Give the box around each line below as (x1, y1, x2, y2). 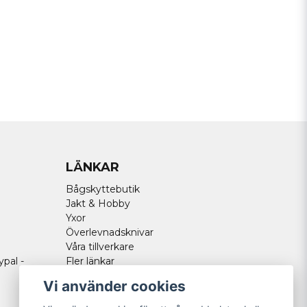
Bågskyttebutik (66, 183, 140, 195)
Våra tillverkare (66, 241, 134, 253)
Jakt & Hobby (66, 197, 130, 210)
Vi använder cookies (43, 277, 186, 295)
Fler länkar (66, 255, 114, 267)
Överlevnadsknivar (66, 226, 153, 238)
